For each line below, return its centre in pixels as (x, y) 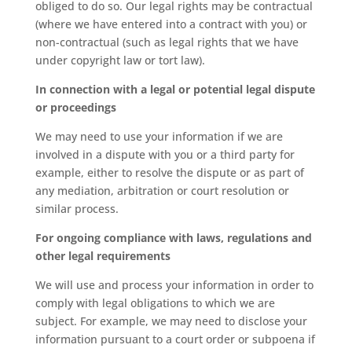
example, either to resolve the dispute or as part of (169, 172)
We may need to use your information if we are (159, 136)
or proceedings (75, 107)
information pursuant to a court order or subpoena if (175, 339)
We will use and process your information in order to (174, 285)
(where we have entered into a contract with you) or (171, 24)
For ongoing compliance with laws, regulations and (173, 238)
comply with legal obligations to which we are (155, 303)
